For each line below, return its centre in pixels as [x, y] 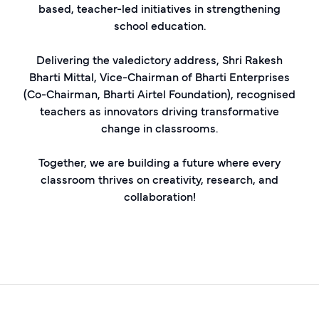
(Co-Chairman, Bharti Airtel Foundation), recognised [159, 93]
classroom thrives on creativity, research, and [159, 178]
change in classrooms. [159, 127]
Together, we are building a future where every [159, 161]
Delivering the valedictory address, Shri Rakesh [159, 59]
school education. [159, 25]
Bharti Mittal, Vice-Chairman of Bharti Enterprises [159, 76]
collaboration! [159, 195]
